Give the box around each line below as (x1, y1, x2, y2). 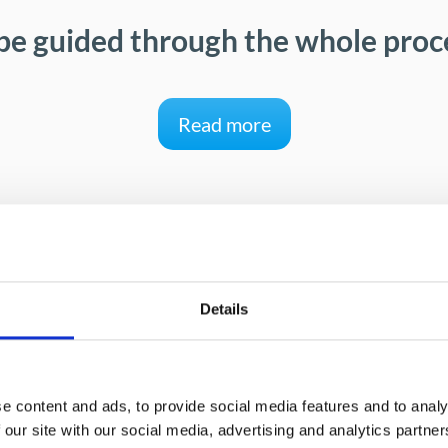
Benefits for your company (47, 321, 401, 358)
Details (199, 300, 249, 318)
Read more (177, 111, 271, 136)
